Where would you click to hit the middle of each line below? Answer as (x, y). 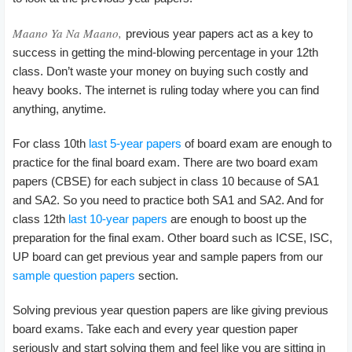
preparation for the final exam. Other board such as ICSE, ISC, (172, 237)
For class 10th (51, 143)
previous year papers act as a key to (219, 33)
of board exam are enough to (257, 143)
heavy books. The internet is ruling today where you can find (166, 90)
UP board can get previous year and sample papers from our (168, 256)
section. (157, 275)
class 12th (40, 218)
